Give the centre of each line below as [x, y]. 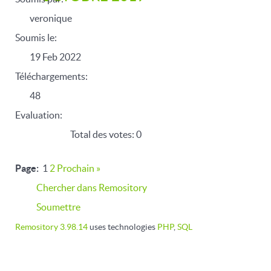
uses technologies [122, 227]
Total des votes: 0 [105, 134]
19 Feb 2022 [55, 57]
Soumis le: [36, 38]
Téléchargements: [51, 76]
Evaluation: [39, 115]
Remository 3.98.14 [51, 227]
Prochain [76, 168]
